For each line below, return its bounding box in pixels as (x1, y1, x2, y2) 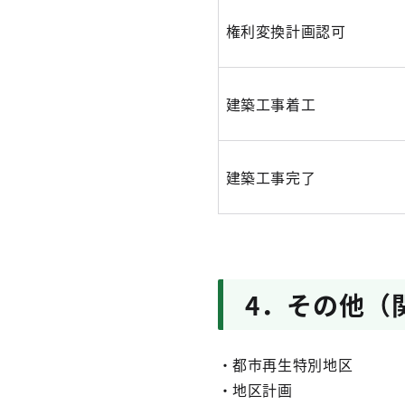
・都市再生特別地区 (217, 353, 353, 375)
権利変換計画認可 (225, 20, 346, 42)
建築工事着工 (225, 93, 316, 115)
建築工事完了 (225, 166, 316, 188)
